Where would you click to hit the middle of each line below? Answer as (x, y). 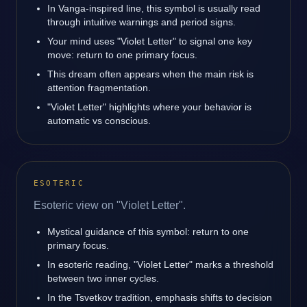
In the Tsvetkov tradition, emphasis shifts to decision (160, 297)
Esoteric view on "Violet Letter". (110, 205)
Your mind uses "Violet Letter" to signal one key (150, 41)
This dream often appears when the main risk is (150, 74)
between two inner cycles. (103, 278)
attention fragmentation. (99, 88)
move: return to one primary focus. (122, 55)
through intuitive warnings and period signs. (142, 22)
